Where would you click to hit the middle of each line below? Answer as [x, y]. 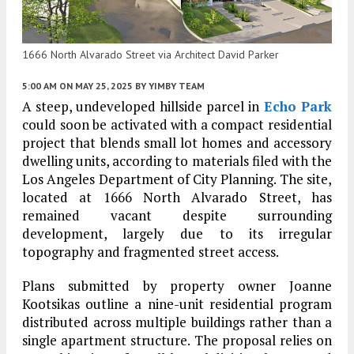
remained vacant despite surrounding [177, 215]
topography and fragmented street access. [151, 251]
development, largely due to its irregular [177, 233]
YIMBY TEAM [177, 85]
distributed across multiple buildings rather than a [177, 322]
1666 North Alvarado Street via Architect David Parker [151, 54]
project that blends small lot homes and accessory [177, 142]
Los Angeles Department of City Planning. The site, [177, 179]
